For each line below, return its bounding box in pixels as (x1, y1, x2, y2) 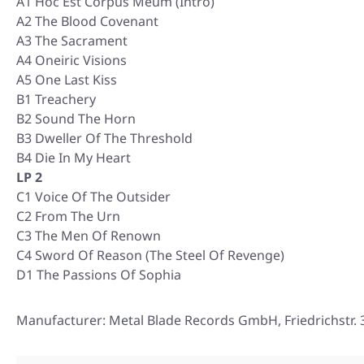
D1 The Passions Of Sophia (16, 266, 181, 284)
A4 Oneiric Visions (16, 51, 127, 69)
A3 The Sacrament (16, 32, 128, 50)
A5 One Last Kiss (16, 71, 117, 89)
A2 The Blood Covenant (16, 12, 158, 30)
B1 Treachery (16, 90, 96, 108)
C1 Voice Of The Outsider (16, 188, 171, 206)
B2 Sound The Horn (16, 110, 136, 128)
